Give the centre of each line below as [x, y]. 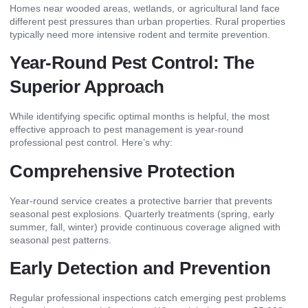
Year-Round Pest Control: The [132, 63]
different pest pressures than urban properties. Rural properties [147, 21]
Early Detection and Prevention [140, 268]
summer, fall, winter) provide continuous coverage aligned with [145, 227]
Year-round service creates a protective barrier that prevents [141, 200]
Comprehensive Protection [122, 171]
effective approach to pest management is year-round [126, 130]
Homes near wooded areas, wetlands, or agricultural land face [145, 8]
